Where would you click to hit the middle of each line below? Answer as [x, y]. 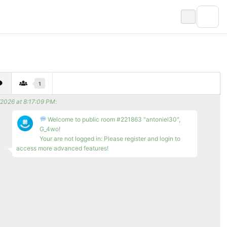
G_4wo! [50, 129]
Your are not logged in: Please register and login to [110, 139]
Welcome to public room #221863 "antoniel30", [113, 120]
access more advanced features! [62, 148]
